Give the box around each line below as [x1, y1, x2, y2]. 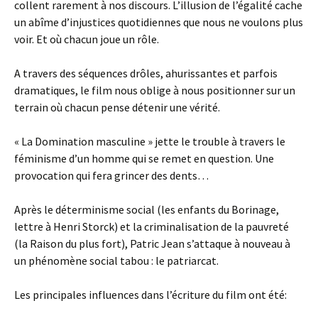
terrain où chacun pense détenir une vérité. [14, 100, 220, 114]
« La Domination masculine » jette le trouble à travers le [14, 134, 285, 148]
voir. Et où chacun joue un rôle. [14, 32, 159, 46]
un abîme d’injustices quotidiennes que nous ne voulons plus [14, 15, 303, 29]
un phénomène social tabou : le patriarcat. [14, 253, 219, 268]
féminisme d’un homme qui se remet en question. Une [14, 151, 274, 165]
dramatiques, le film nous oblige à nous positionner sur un [14, 83, 295, 97]
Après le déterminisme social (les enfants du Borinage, [14, 202, 279, 216]
